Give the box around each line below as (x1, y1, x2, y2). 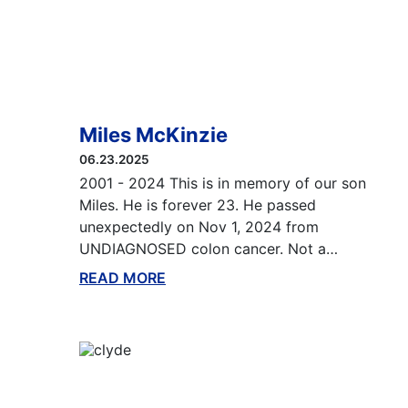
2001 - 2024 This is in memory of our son (79, 174, 366, 192)
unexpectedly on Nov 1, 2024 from (79, 218, 319, 236)
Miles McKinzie (79, 123, 228, 147)
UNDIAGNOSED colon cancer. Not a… (79, 240, 338, 258)
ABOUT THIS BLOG (166, 269, 300, 287)
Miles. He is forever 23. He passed (79, 196, 316, 214)
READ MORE (79, 269, 166, 287)
